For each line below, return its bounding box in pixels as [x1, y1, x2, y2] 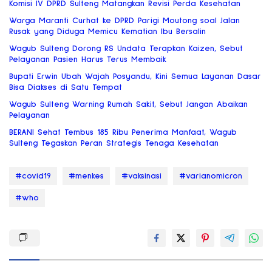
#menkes [69, 172, 104, 181]
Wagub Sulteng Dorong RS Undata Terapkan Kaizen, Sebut [9, 44, 243, 53]
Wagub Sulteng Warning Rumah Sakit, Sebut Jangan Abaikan [9, 100, 248, 109]
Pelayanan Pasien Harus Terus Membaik [9, 55, 166, 64]
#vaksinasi [121, 172, 161, 181]
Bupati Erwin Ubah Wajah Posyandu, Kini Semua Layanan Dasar [9, 72, 261, 81]
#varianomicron [179, 172, 242, 181]
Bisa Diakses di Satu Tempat [9, 83, 122, 92]
